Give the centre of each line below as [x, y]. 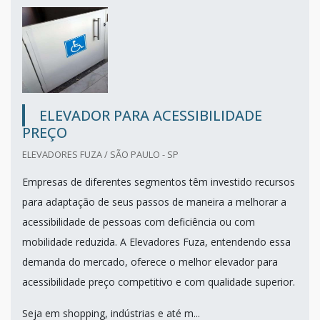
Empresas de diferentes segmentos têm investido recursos [159, 181]
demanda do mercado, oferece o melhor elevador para [150, 261]
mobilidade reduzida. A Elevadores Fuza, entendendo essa [156, 241]
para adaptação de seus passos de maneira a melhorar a [154, 201]
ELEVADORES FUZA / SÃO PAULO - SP [100, 154]
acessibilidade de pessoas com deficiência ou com [139, 221]
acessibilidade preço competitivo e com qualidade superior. [159, 281]
